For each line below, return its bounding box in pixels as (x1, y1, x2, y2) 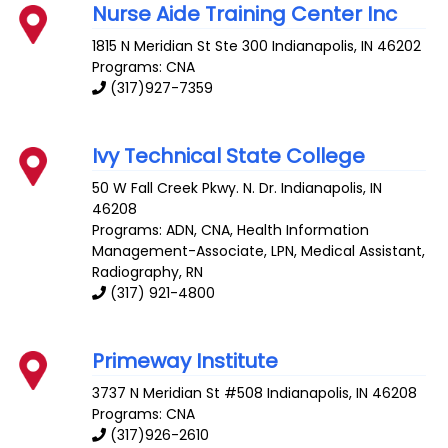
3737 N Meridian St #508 (92, 382, 264, 403)
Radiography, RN (92, 262, 204, 282)
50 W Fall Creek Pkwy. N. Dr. (92, 178, 278, 198)
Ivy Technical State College (92, 142, 366, 171)
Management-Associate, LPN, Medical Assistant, (92, 241, 426, 261)
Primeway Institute (92, 346, 279, 375)
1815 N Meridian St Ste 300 (92, 36, 269, 57)
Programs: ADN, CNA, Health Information (92, 220, 370, 240)
